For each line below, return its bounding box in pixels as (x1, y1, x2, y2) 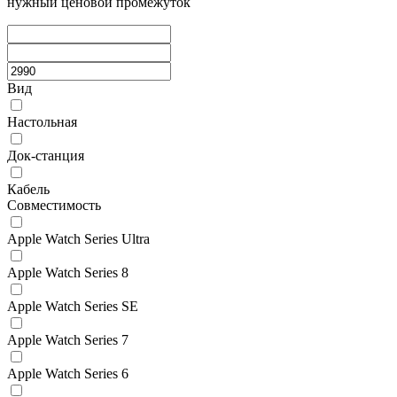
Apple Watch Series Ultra (7, 230, 150, 246)
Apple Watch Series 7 (7, 331, 128, 347)
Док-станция (7, 147, 84, 163)
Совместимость (7, 197, 101, 213)
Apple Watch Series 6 (7, 365, 128, 381)
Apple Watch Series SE (7, 298, 138, 314)
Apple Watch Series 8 (7, 264, 128, 280)
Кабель (7, 181, 50, 197)
